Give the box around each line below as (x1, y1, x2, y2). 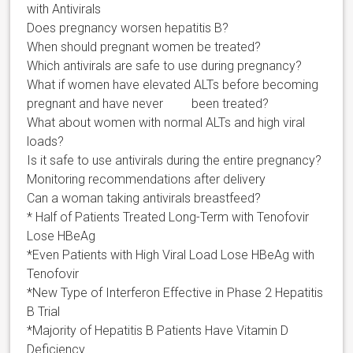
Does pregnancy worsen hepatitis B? (27, 20, 229, 36)
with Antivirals (27, 2, 102, 17)
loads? (27, 134, 65, 150)
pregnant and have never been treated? (27, 96, 269, 112)
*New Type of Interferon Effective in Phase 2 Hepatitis (27, 285, 324, 301)
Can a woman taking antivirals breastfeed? (27, 191, 262, 206)
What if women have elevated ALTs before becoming (27, 77, 319, 93)
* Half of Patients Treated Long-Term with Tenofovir (27, 210, 310, 225)
